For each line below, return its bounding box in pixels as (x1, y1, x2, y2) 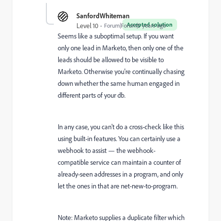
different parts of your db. (58, 91, 125, 100)
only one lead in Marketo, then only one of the (58, 43, 184, 52)
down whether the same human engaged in (58, 79, 180, 88)
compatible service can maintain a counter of (58, 158, 181, 167)
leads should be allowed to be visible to (58, 55, 164, 64)
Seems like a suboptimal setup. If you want (58, 32, 174, 40)
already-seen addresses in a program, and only (58, 170, 183, 179)
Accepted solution (127, 21, 173, 28)
